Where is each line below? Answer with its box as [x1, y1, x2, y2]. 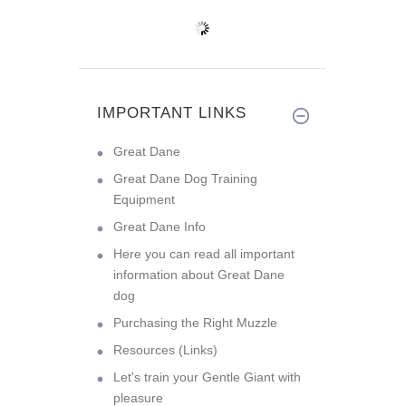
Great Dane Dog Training [113, 170, 257, 186]
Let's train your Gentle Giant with [113, 369, 301, 384]
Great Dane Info [113, 218, 206, 234]
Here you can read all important [113, 246, 295, 261]
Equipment [113, 191, 175, 207]
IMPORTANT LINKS [97, 103, 246, 121]
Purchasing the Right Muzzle [113, 314, 277, 330]
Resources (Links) [113, 342, 217, 357]
